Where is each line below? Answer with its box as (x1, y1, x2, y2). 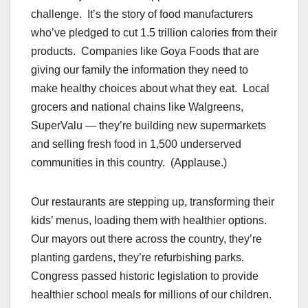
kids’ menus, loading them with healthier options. (31, 214, 269, 227)
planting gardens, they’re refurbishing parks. (31, 252, 247, 264)
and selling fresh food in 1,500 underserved (31, 138, 241, 151)
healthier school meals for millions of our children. (31, 289, 274, 301)
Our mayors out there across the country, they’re (31, 233, 262, 245)
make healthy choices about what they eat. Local (31, 82, 269, 95)
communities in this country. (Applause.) (31, 157, 227, 169)
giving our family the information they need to (31, 64, 248, 76)
